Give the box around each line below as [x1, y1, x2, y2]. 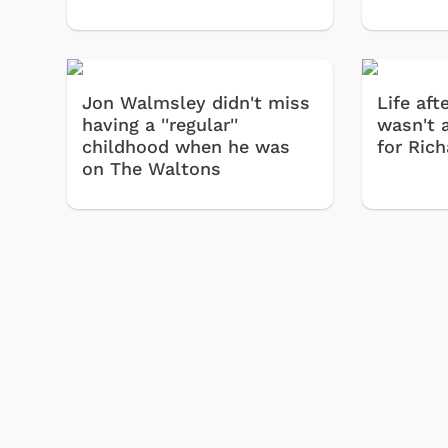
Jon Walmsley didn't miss [82, 92, 310, 114]
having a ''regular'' [82, 114, 238, 136]
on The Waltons [82, 158, 221, 180]
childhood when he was [82, 136, 290, 158]
